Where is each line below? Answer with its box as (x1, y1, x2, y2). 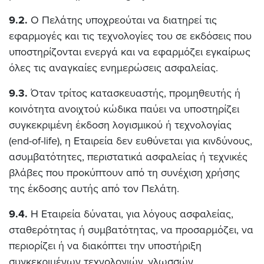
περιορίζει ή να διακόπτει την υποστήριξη (9, 239, 202, 252)
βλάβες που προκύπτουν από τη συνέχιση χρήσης (9, 166, 240, 179)
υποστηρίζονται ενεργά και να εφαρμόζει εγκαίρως (9, 45, 250, 58)
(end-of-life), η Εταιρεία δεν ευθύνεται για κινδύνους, (9, 134, 252, 147)
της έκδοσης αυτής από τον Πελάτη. (9, 182, 179, 195)
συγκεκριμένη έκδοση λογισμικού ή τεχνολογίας (9, 118, 232, 131)
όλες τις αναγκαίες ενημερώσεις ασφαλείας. (9, 61, 218, 74)
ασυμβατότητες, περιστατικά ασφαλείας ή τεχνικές (9, 150, 247, 163)
